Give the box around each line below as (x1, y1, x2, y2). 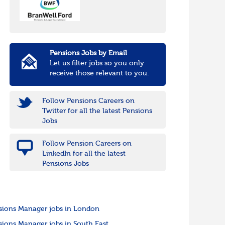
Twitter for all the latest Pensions (42, 107, 152, 115)
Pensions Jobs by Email (49, 50, 127, 57)
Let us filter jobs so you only (49, 60, 144, 67)
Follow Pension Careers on (42, 140, 132, 148)
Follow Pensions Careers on (42, 97, 135, 105)
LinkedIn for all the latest (42, 150, 126, 158)
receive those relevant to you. (49, 70, 149, 77)
